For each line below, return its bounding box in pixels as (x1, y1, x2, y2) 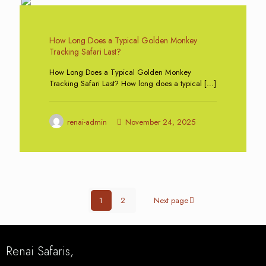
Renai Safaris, (6, 243, 74, 260)
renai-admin (67, 116, 107, 128)
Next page (153, 195, 188, 206)
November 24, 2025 (125, 116, 195, 128)
